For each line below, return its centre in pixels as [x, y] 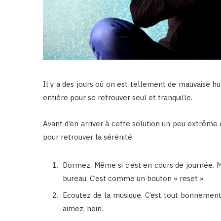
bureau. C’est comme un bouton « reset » [133, 178]
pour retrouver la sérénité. [88, 137]
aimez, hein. [83, 209]
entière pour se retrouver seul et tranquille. [118, 97]
